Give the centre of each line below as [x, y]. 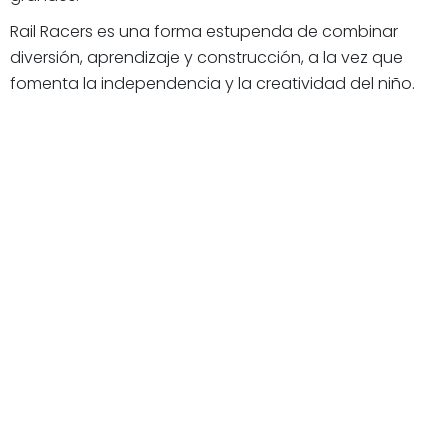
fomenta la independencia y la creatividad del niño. [212, 83]
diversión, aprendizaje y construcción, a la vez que [206, 57]
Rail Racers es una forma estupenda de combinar [204, 31]
